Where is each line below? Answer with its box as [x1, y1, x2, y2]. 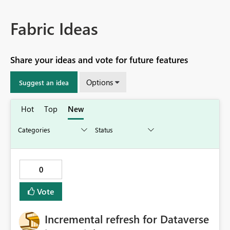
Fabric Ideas [10, 16, 98, 40]
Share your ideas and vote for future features [10, 54, 188, 66]
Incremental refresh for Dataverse [45, 211, 209, 227]
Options [86, 77, 113, 88]
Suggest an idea [19, 78, 69, 87]
